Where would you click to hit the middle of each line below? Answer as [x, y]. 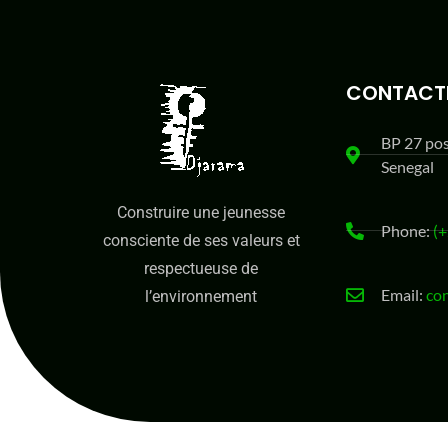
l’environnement [201, 296]
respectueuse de [201, 268]
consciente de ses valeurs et [201, 240]
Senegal [408, 166]
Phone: [407, 230]
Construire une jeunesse [201, 212]
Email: [404, 294]
